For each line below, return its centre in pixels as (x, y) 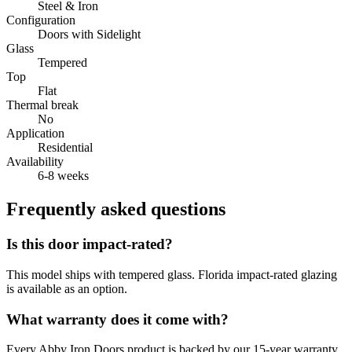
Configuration (41, 20)
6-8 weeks (63, 176)
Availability (35, 162)
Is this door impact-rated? (90, 244)
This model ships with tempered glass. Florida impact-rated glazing (172, 274)
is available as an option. (67, 288)
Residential (65, 148)
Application (35, 134)
